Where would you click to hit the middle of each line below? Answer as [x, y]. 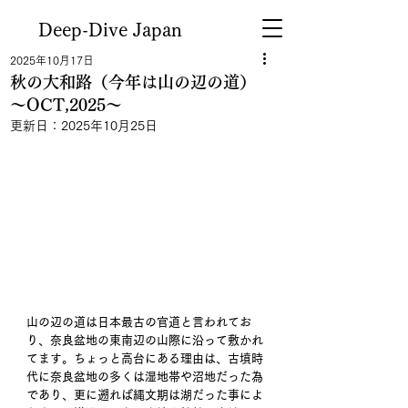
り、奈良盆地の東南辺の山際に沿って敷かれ [145, 340]
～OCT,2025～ [66, 105]
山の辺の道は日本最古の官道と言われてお [139, 321]
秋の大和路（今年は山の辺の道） [141, 82]
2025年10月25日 [109, 126]
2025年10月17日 [52, 60]
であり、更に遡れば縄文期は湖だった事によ [145, 394]
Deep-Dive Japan [110, 29]
